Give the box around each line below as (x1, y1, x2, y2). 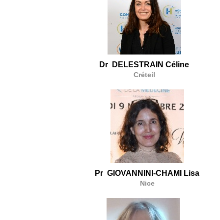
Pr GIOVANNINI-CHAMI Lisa (95, 168, 200, 177)
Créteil (133, 70, 155, 79)
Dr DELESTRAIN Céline (99, 60, 190, 69)
